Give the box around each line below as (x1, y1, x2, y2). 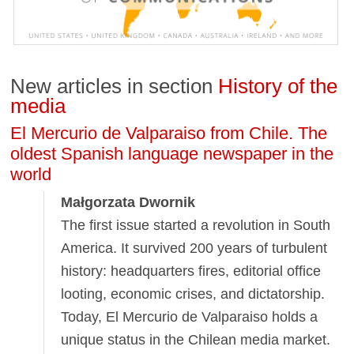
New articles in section (10, 75, 219, 98)
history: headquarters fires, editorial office (61, 263, 322, 280)
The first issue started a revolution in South (61, 217, 331, 234)
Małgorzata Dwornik (61, 194, 196, 211)
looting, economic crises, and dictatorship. (61, 286, 326, 303)
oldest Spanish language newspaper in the (10, 144, 334, 164)
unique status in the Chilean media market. (61, 332, 331, 348)
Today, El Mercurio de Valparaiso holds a (61, 309, 318, 326)
